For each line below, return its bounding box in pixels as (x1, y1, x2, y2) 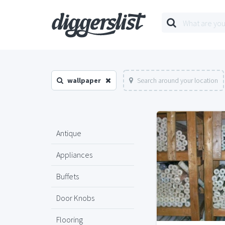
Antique (56, 128, 81, 138)
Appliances (56, 150, 92, 160)
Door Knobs (56, 193, 94, 203)
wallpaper (67, 76, 101, 85)
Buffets (56, 171, 79, 181)
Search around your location (137, 76, 218, 85)
